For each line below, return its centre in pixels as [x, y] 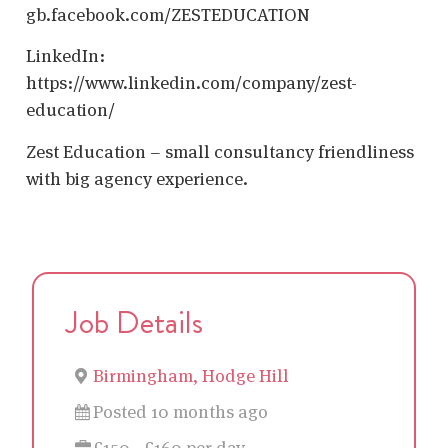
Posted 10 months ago [180, 412]
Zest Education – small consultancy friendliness [220, 151]
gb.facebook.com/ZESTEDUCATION [168, 14]
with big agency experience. [137, 178]
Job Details [134, 322]
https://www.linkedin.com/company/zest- [191, 83]
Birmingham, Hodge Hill [191, 376]
